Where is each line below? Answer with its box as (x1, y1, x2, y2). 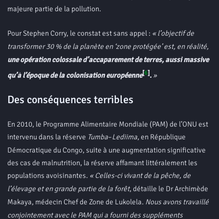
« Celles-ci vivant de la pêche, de (89, 171, 191, 180)
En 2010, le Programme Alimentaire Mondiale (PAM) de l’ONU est (7, 120, 208, 129)
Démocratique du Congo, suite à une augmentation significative (7, 146, 206, 154)
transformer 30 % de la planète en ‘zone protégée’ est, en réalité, (7, 42, 209, 51)
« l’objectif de (152, 29, 194, 38)
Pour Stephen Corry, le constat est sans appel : (7, 29, 152, 38)
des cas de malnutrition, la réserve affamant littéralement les (7, 158, 197, 167)
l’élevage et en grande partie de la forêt (7, 184, 130, 193)
